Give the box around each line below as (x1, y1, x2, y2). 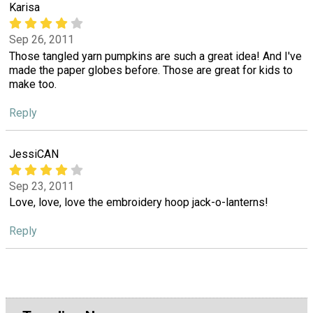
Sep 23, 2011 (9, 180, 74, 194)
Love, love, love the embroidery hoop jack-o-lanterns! (9, 196, 268, 210)
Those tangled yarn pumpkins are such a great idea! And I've (9, 49, 302, 63)
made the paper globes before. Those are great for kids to (9, 63, 293, 77)
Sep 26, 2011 (9, 33, 74, 47)
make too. (9, 77, 57, 91)
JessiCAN (9, 147, 59, 161)
